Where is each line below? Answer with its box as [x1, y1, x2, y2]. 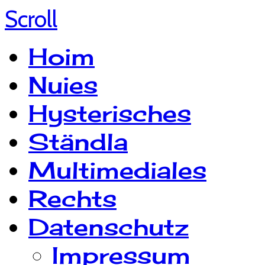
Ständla [28, 128, 128, 156]
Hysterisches [28, 99, 191, 127]
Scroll [5, 5, 57, 33]
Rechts [28, 185, 117, 212]
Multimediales [28, 156, 206, 184]
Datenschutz [28, 213, 189, 241]
